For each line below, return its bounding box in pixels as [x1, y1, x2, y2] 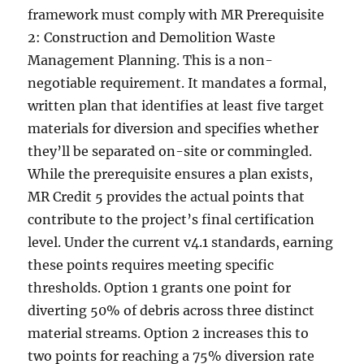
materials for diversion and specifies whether [28, 120, 319, 137]
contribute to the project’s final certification [28, 211, 315, 228]
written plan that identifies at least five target [28, 97, 325, 115]
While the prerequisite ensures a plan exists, [28, 166, 314, 183]
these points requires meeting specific [28, 257, 275, 274]
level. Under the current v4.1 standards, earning [28, 234, 334, 251]
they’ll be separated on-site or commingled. [28, 143, 313, 160]
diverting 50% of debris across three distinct [28, 302, 315, 319]
